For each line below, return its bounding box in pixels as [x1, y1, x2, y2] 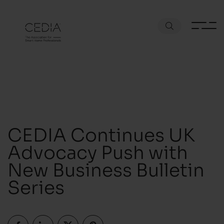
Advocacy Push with [7, 138, 188, 164]
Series [7, 173, 64, 199]
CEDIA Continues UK [7, 120, 195, 146]
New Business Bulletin [7, 155, 204, 181]
